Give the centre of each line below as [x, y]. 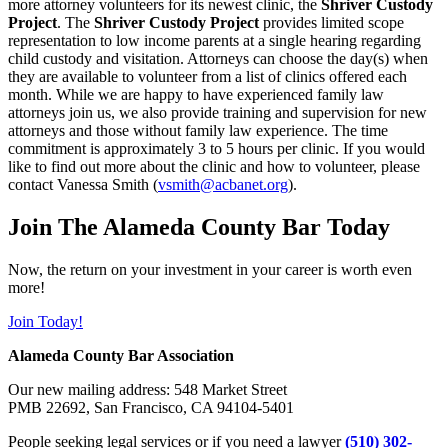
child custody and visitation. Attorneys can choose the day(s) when [218, 58]
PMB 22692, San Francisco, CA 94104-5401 [151, 407]
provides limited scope [331, 22]
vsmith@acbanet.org [223, 184]
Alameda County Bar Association [121, 355]
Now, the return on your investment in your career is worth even [210, 269]
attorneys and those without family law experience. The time [198, 130]
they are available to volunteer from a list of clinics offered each [207, 76]
